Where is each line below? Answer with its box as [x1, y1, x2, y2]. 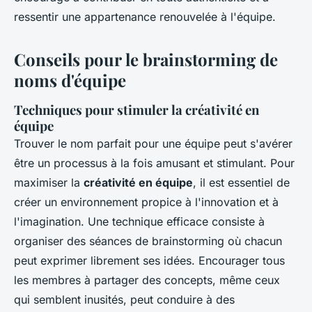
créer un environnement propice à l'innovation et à [14, 194, 279, 209]
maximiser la [14, 175, 84, 189]
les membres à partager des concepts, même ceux [14, 272, 280, 287]
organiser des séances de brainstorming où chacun [14, 233, 282, 248]
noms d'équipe [14, 68, 126, 91]
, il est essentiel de [193, 175, 290, 189]
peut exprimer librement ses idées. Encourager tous [14, 253, 285, 267]
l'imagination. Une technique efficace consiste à [14, 214, 265, 228]
